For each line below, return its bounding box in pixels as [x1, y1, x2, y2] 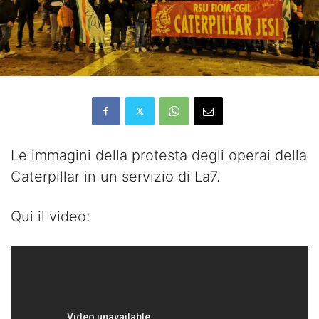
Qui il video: [11, 207, 90, 225]
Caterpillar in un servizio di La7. [11, 167, 220, 185]
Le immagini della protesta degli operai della [11, 146, 307, 164]
